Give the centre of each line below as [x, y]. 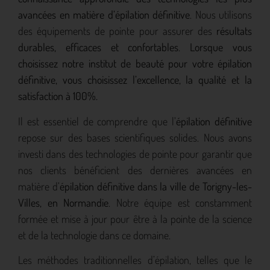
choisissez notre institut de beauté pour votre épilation [135, 64]
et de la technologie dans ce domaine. [94, 235]
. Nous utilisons [221, 15]
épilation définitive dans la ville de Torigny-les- [156, 186]
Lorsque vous [221, 47]
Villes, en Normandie [63, 202]
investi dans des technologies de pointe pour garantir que [135, 153]
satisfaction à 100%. [58, 96]
